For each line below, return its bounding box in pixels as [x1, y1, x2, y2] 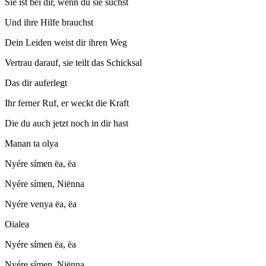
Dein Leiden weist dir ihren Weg [5, 37, 127, 48]
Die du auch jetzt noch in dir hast [5, 118, 128, 129]
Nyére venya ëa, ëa [5, 199, 77, 210]
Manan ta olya [5, 138, 58, 149]
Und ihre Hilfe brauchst [5, 17, 93, 28]
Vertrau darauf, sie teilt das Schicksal [5, 58, 142, 68]
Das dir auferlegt [5, 78, 67, 88]
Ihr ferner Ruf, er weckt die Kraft [5, 98, 129, 109]
